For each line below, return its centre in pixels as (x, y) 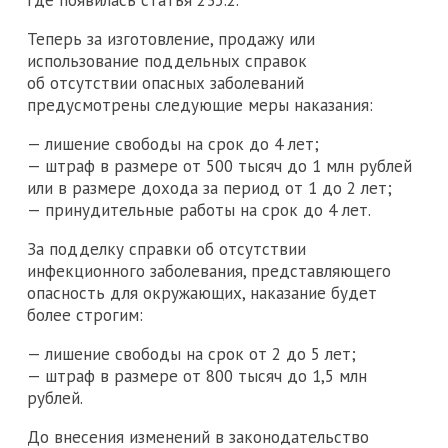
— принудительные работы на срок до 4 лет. (199, 210)
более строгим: (85, 315)
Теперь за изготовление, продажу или (171, 39)
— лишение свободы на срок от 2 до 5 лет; (191, 354)
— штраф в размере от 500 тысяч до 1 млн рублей (219, 166)
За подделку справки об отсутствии (166, 249)
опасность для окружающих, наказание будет (202, 293)
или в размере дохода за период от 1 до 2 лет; (209, 188)
